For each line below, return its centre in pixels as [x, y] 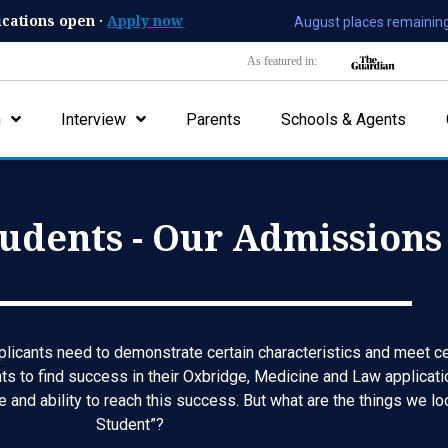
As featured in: [281, 60]
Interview [94, 119]
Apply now [145, 20]
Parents [214, 119]
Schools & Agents [344, 119]
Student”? [132, 424]
